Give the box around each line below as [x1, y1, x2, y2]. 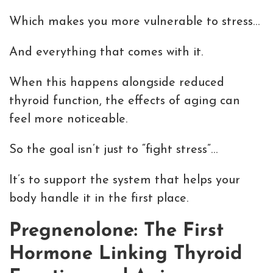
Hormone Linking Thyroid [9, 245, 242, 264]
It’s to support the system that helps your [9, 174, 240, 187]
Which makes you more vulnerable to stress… [9, 16, 260, 29]
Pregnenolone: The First [9, 222, 224, 241]
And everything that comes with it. [9, 46, 203, 59]
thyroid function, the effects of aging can [9, 95, 240, 108]
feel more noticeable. [9, 113, 127, 126]
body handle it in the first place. [9, 193, 188, 205]
